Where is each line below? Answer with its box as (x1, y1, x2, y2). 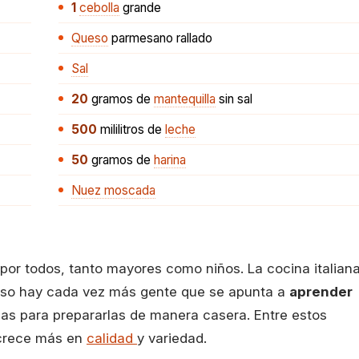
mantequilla (154, 91, 216, 107)
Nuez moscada (71, 183, 155, 198)
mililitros (100, 122, 144, 137)
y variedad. (137, 330, 215, 346)
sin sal (216, 91, 252, 107)
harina (154, 152, 186, 167)
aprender (289, 284, 353, 300)
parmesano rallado (108, 30, 212, 46)
